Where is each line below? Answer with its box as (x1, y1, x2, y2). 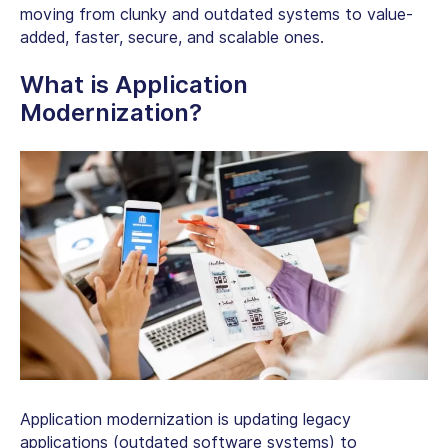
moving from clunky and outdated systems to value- (20, 4, 413, 24)
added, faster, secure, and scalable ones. (20, 27, 324, 47)
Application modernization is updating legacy (20, 410, 351, 430)
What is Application (20, 69, 248, 99)
